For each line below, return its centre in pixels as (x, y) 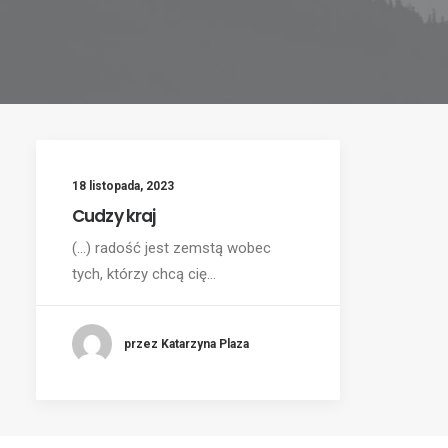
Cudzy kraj (114, 216)
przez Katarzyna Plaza (186, 343)
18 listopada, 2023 (123, 186)
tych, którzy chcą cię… (144, 274)
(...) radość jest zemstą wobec (171, 248)
